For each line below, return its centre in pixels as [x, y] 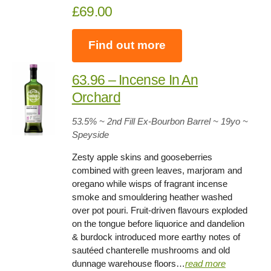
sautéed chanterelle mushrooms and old [151, 250]
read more [205, 263]
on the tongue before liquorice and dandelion [158, 223]
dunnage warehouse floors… [128, 263]
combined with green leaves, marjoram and [157, 170]
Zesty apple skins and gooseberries [142, 157]
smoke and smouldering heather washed [152, 197]
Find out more [127, 45]
